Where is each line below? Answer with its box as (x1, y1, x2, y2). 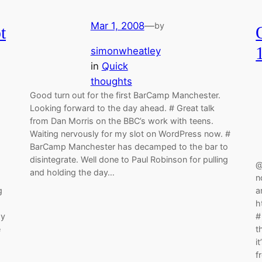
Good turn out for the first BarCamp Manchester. (29, 89, 220, 100)
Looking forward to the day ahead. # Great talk (29, 102, 215, 113)
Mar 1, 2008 (90, 19, 144, 32)
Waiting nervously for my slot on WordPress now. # (29, 128, 230, 139)
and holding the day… (29, 167, 115, 177)
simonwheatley (90, 44, 161, 57)
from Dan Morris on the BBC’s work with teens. (29, 115, 213, 126)
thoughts (90, 75, 132, 87)
